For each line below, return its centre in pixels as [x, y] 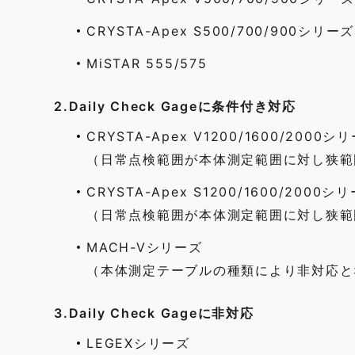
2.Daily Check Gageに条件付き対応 [175, 106]
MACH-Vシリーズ [145, 247]
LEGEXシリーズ [138, 343]
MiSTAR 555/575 [147, 63]
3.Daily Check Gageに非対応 [154, 313]
